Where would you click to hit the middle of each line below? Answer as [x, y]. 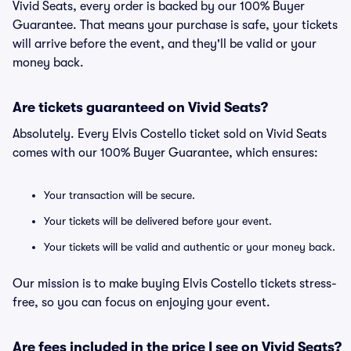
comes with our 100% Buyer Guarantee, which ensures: [165, 153]
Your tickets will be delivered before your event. [158, 221]
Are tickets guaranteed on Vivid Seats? [140, 107]
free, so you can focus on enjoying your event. [141, 302]
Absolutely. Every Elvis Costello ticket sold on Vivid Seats [170, 134]
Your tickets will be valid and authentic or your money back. [190, 247]
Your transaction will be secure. [119, 195]
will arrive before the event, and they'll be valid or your [165, 44]
